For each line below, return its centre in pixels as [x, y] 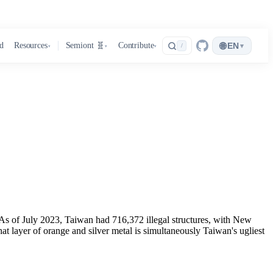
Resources [30, 45]
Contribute [136, 45]
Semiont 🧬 [85, 45]
